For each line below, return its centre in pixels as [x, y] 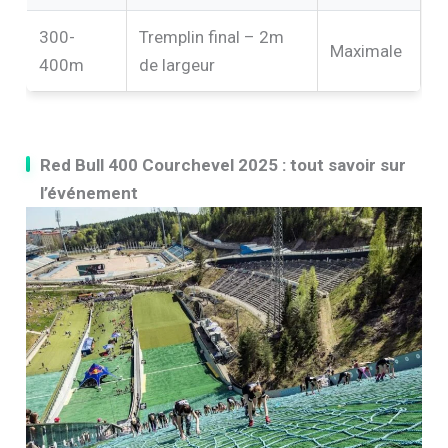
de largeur [177, 65]
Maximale [366, 51]
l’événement [89, 193]
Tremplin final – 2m [212, 37]
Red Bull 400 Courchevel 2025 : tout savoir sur [223, 165]
